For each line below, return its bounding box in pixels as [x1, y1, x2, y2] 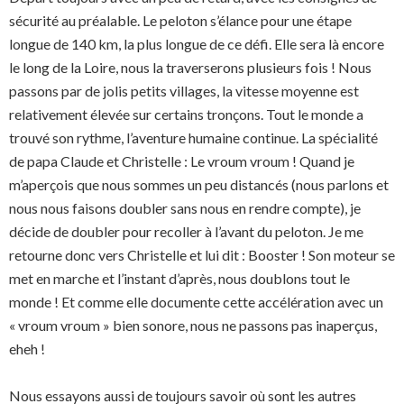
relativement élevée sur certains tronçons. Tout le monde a [9, 106, 363, 123]
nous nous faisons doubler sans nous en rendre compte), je [9, 199, 361, 216]
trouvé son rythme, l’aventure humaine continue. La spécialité [9, 129, 378, 146]
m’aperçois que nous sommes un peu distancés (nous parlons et [9, 176, 389, 193]
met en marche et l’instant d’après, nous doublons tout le [9, 270, 350, 287]
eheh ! [9, 340, 45, 357]
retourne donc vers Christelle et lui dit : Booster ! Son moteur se [9, 246, 395, 263]
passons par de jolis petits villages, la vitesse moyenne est [9, 82, 359, 99]
